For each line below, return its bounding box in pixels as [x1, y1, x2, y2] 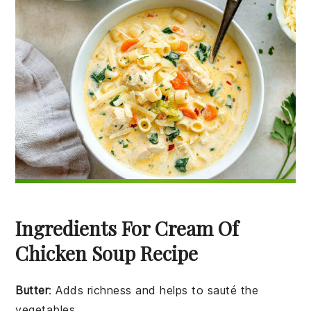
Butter [15, 283, 49, 298]
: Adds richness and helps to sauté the [49, 283, 259, 298]
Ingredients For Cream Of [15, 215, 239, 242]
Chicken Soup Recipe [15, 240, 199, 267]
